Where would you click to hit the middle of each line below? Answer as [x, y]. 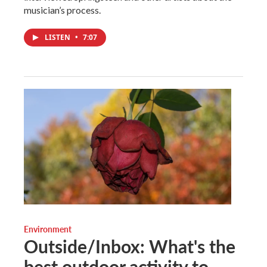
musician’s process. [62, 10]
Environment [48, 229]
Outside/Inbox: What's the [130, 246]
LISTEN [58, 38]
